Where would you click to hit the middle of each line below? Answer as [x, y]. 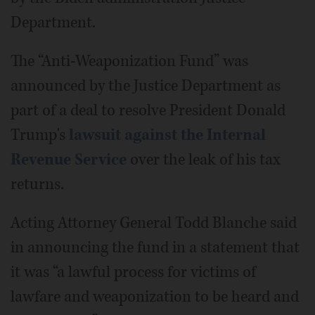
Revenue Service [69, 159]
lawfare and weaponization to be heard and [155, 296]
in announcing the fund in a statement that [155, 247]
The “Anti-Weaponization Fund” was [129, 61]
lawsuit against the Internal [167, 135]
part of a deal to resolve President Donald [148, 110]
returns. [37, 184]
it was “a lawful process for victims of [133, 272]
